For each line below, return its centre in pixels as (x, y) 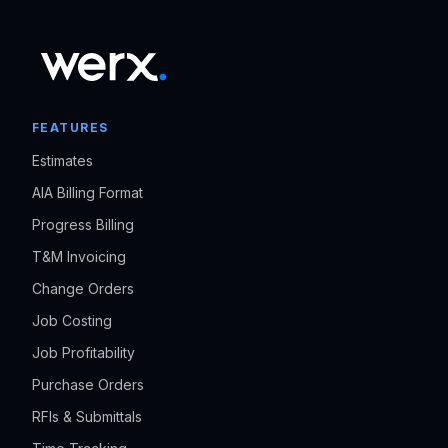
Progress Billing (83, 225)
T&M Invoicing (79, 257)
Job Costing (72, 321)
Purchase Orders (88, 385)
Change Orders (83, 289)
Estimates (62, 161)
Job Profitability (83, 353)
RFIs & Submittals (87, 417)
